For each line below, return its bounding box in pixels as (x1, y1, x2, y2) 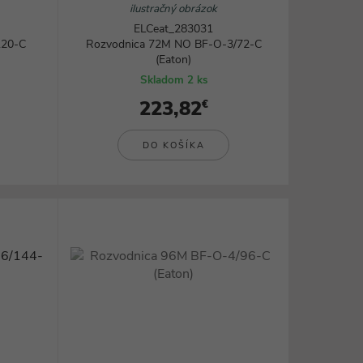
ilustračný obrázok (130, 2, 218, 16)
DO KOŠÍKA (142, 139, 205, 152)
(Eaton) (156, 52, 192, 67)
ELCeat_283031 (134, 21, 214, 36)
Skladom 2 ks (139, 73, 207, 88)
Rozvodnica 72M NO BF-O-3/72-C (85, 36, 262, 52)
